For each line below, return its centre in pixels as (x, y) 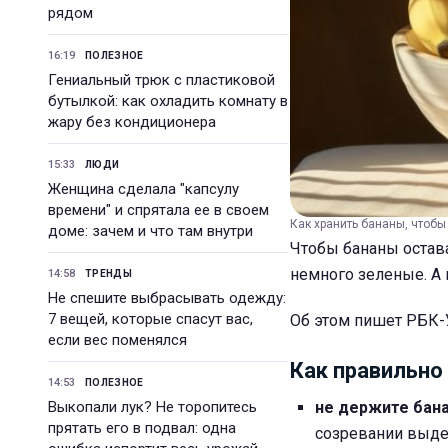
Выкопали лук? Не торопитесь (152, 407)
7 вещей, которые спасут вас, (150, 319)
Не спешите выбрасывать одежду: (167, 298)
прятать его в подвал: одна (142, 428)
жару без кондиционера (132, 122)
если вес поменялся (117, 340)
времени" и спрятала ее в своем (158, 210)
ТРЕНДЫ (108, 273)
